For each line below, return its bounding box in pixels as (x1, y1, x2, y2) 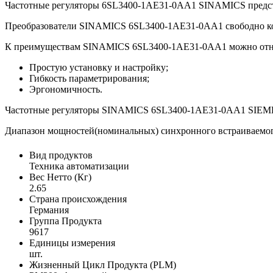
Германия (29, 204, 69, 215)
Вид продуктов (29, 149, 93, 160)
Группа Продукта (29, 215, 102, 226)
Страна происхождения (29, 193, 127, 204)
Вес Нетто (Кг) (29, 171, 91, 182)
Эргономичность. (29, 84, 102, 95)
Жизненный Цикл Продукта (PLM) (29, 259, 176, 270)
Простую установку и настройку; (29, 62, 168, 73)
